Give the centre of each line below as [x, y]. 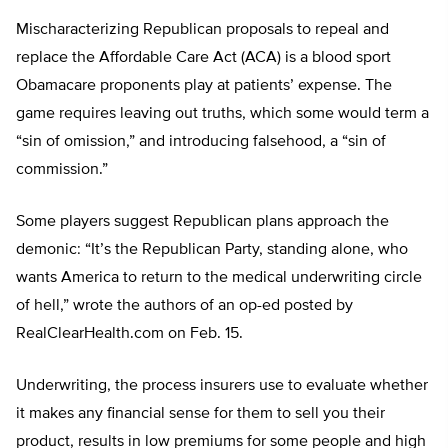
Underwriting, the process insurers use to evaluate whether [222, 386]
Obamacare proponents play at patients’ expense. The [204, 86]
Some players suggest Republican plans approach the [202, 222]
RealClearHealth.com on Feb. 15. [129, 334]
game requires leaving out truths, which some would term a [222, 114]
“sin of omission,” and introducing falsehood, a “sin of [201, 142]
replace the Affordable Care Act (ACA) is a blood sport [203, 58]
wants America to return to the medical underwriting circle [219, 278]
